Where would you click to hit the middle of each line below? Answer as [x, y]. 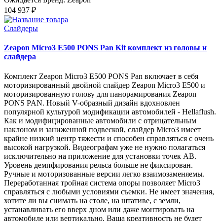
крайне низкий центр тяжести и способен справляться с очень [109, 138]
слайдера [20, 57]
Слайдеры [21, 29]
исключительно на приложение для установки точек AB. [100, 156]
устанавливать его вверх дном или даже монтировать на [99, 209]
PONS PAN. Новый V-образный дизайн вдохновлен [92, 103]
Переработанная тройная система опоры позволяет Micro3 [102, 183]
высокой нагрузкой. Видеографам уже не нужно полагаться [105, 147]
